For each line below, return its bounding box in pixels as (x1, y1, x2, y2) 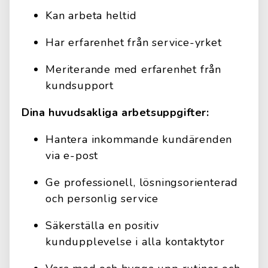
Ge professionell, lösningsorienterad (45, 175, 239, 190)
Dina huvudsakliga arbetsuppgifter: (22, 105, 209, 120)
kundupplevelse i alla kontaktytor (45, 234, 225, 249)
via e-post (45, 148, 99, 163)
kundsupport (45, 78, 114, 93)
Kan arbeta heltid (45, 8, 137, 23)
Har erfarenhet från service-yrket (45, 35, 222, 50)
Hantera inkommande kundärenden (45, 132, 233, 147)
